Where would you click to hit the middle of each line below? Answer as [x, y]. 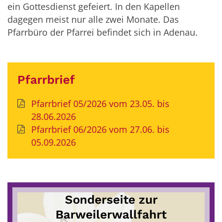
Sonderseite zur [111, 200]
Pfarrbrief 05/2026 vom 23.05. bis [100, 104]
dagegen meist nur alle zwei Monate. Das [93, 20]
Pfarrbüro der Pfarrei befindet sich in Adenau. [103, 32]
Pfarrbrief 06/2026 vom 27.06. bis [100, 130]
